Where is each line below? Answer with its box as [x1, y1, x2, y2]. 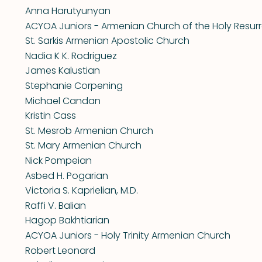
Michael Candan [25, 94, 101, 108]
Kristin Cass [25, 109, 76, 123]
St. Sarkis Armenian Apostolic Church [25, 34, 189, 48]
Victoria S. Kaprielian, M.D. [25, 184, 138, 198]
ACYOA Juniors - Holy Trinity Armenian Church [25, 228, 230, 242]
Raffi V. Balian [25, 198, 86, 212]
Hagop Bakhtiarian [25, 213, 109, 227]
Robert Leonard [25, 243, 95, 257]
